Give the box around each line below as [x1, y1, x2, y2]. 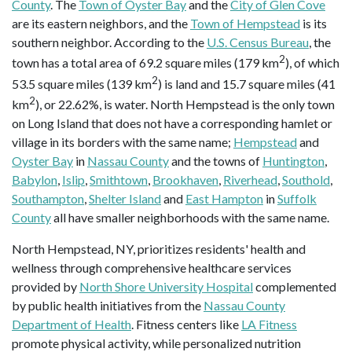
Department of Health [12, 317, 131, 332]
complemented [253, 279, 336, 295]
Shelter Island [89, 191, 161, 207]
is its [300, 16, 327, 31]
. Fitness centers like [131, 317, 241, 332]
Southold [282, 172, 330, 188]
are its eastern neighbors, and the [12, 16, 190, 31]
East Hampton [185, 191, 263, 207]
